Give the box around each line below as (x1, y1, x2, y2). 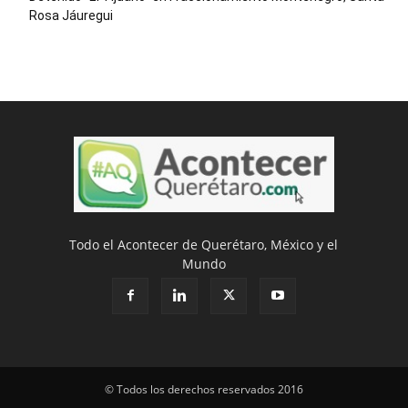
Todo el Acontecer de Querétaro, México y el (69, 235, 339, 253)
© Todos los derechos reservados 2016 (105, 381, 303, 397)
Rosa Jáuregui (29, 8, 113, 23)
